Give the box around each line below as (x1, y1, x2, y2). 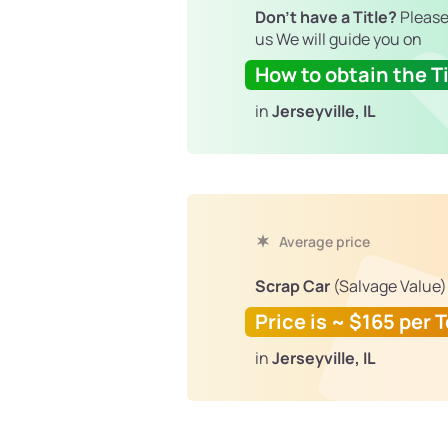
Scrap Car (255, 275, 330, 298)
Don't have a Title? (255, 6, 397, 29)
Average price (276, 232, 370, 252)
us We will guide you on (255, 28, 422, 51)
